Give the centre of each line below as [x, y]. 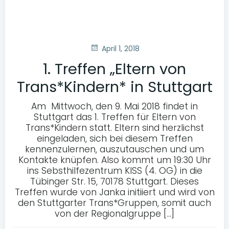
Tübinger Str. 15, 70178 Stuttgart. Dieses [114, 182]
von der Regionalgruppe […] [114, 214]
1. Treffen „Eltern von [114, 69]
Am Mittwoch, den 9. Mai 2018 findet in [114, 107]
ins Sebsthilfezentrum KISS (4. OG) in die [114, 171]
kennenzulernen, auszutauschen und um [114, 150]
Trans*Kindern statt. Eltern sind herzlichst [114, 128]
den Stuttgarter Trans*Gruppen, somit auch [114, 203]
